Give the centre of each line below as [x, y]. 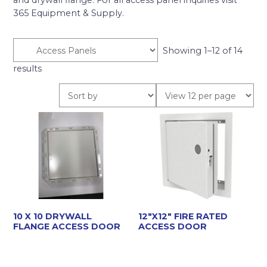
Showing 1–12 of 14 [202, 51]
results [28, 69]
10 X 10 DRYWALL [53, 217]
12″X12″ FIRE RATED [183, 217]
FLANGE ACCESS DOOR [67, 227]
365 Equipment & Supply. [69, 13]
